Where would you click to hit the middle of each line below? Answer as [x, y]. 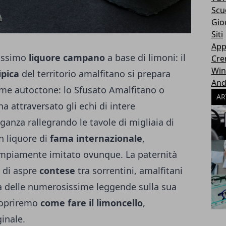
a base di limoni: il [147, 58]
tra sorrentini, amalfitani [130, 171]
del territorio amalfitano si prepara [96, 74]
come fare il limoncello [92, 203]
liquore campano [68, 58]
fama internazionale [96, 138]
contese [59, 171]
